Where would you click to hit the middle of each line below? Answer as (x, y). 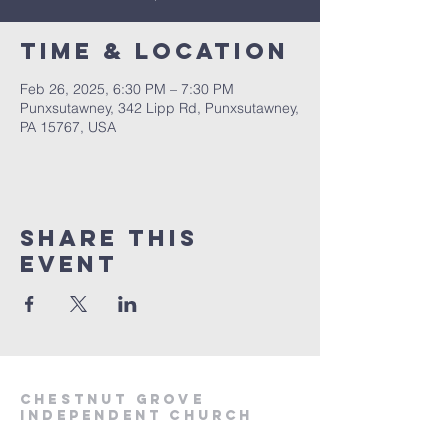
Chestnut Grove (112, 399)
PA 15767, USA (68, 127)
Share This (109, 238)
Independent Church (137, 415)
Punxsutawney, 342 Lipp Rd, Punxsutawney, (159, 108)
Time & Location (154, 51)
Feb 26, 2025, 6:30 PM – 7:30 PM (127, 89)
